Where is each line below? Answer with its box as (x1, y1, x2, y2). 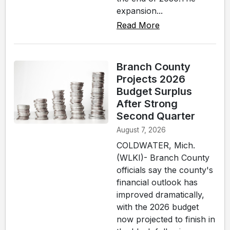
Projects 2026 (117, 73, 185, 86)
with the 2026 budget (117, 202, 199, 213)
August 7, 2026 (117, 126, 166, 135)
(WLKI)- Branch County (117, 152, 209, 163)
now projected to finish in (117, 214, 215, 225)
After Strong (117, 98, 178, 110)
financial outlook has (117, 177, 198, 188)
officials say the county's (117, 165, 213, 176)
